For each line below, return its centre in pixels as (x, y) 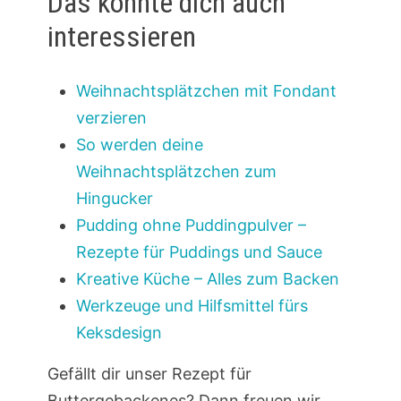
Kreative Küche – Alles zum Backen (207, 278)
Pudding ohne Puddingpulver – (191, 225)
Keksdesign (119, 332)
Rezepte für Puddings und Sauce (199, 252)
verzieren (111, 117)
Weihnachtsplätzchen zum (176, 171)
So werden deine (139, 144)
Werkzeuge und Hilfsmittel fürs (192, 305)
